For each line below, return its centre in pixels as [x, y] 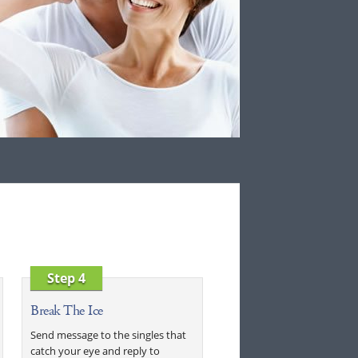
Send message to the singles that [109, 335]
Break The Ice [67, 311]
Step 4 [67, 278]
